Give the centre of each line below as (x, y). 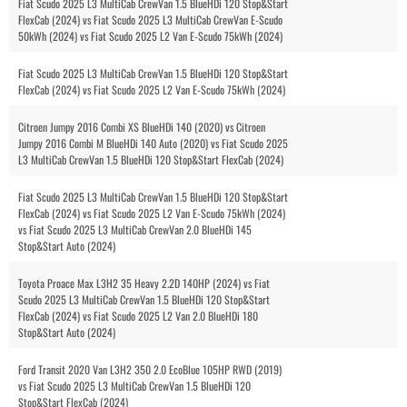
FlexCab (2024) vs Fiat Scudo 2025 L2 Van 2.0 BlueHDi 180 (138, 315)
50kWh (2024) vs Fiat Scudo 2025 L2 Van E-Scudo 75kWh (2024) (150, 35)
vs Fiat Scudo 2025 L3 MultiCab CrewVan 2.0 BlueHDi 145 (135, 229)
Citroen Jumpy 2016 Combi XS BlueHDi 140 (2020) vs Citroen (142, 126)
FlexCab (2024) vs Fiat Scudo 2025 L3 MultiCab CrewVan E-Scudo (150, 19)
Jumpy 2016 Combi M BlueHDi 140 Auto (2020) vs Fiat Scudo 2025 (153, 143)
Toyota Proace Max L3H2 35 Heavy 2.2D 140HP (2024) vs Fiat (144, 283)
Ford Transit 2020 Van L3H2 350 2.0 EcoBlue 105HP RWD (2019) (150, 369)
